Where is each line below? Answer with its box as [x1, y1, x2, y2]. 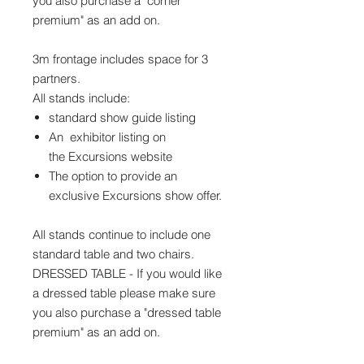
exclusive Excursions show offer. [49, 188, 222, 203]
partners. [32, 71, 80, 86]
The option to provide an [49, 168, 177, 184]
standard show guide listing [49, 110, 196, 125]
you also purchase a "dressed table [32, 305, 221, 320]
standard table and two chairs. [32, 246, 194, 262]
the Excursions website [49, 149, 172, 164]
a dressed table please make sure [32, 285, 215, 301]
